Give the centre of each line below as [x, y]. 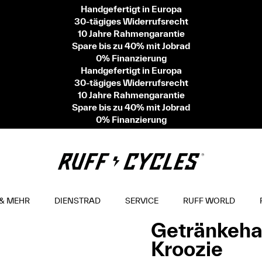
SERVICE [142, 200]
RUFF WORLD [209, 200]
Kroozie [187, 249]
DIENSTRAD [77, 200]
